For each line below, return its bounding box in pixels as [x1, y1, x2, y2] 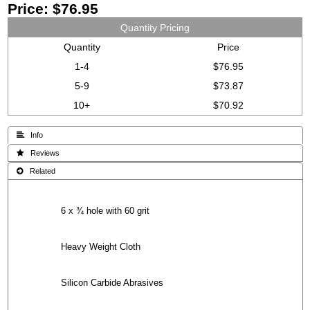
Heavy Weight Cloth [61, 241, 140, 252]
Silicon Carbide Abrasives [61, 277, 163, 288]
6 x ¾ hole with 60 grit [61, 206, 149, 216]
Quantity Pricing [120, 22, 190, 34]
